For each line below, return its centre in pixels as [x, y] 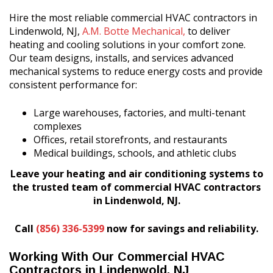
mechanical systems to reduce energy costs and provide [136, 71]
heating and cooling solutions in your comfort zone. [127, 44]
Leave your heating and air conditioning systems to [136, 174]
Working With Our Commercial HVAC [117, 257]
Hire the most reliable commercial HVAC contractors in [133, 18]
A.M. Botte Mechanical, [134, 31]
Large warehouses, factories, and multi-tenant [140, 113]
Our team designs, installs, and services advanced [121, 58]
